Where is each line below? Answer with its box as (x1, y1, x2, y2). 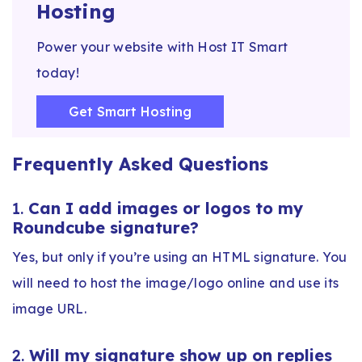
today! (36, 64, 79, 81)
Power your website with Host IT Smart (36, 38, 288, 55)
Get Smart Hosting (69, 103, 192, 120)
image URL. (12, 300, 87, 317)
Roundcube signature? (12, 217, 199, 238)
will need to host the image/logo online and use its (12, 274, 339, 291)
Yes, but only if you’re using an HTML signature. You (12, 248, 347, 265)
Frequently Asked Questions (12, 152, 268, 175)
